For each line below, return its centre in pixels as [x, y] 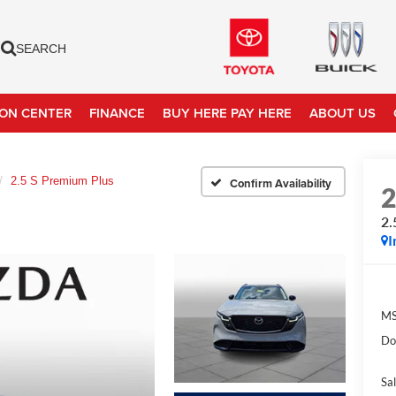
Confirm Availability [281, 183]
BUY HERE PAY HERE [228, 112]
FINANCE [118, 112]
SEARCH [42, 49]
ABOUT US [343, 112]
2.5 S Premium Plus [62, 181]
